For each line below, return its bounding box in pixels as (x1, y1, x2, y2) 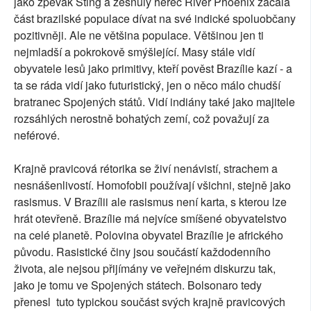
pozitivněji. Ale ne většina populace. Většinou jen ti (14, 27, 264, 44)
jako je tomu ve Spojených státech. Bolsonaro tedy (14, 277, 262, 294)
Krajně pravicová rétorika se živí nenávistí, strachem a (14, 160, 278, 177)
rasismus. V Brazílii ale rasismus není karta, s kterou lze (14, 194, 287, 210)
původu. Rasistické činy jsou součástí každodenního (14, 244, 271, 260)
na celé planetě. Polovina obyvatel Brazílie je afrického (14, 227, 283, 244)
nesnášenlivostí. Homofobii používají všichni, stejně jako (14, 177, 291, 194)
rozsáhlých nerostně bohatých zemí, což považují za (14, 110, 269, 127)
